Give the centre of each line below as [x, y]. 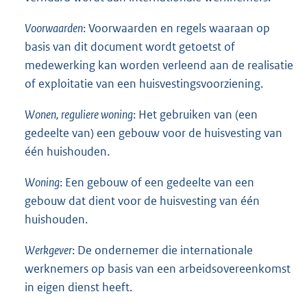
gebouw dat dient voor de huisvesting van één [142, 200]
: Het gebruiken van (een [195, 114]
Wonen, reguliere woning [79, 114]
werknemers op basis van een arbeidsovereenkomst [158, 268]
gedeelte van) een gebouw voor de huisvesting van [153, 133]
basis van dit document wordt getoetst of [130, 46]
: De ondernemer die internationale [162, 250]
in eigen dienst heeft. [78, 287]
